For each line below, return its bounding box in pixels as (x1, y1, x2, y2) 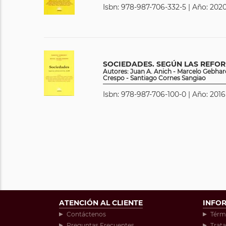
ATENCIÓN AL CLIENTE (59, 198, 143, 207)
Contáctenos (67, 210, 106, 218)
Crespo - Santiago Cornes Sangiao (103, 74, 206, 82)
